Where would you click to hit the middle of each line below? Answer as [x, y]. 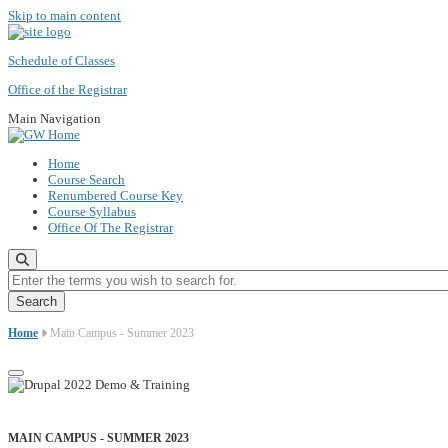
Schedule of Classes [61, 60]
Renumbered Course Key [115, 195]
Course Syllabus [92, 211]
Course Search [86, 179]
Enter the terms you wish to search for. [109, 276]
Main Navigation [54, 118]
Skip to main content [64, 15]
